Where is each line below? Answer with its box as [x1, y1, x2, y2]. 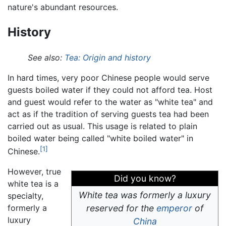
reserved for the [86, 203, 156, 214]
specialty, [8, 191, 43, 201]
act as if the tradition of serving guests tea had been [8, 108, 209, 119]
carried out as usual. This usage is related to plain [8, 121, 197, 131]
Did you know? [114, 173, 176, 184]
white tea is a [8, 179, 59, 189]
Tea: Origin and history [65, 52, 151, 63]
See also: [28, 52, 65, 63]
